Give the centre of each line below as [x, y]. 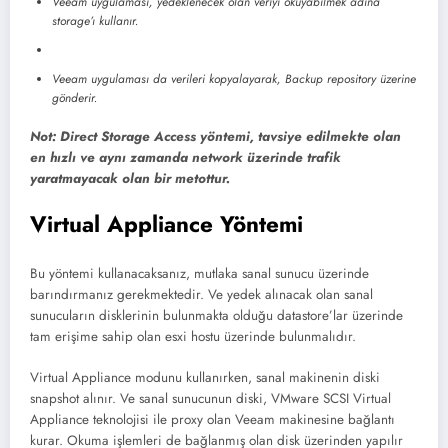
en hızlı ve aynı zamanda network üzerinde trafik [185, 157]
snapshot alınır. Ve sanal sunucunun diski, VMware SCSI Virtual [210, 398]
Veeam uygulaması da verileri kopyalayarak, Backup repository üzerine [234, 78]
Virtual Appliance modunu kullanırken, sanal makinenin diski [205, 377]
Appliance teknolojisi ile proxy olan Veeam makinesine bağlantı [212, 419]
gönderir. [74, 97]
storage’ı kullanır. [95, 20]
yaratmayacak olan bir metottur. [130, 178]
